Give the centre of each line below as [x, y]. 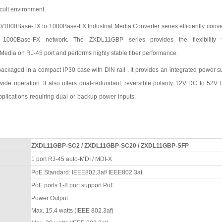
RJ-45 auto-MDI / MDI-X [80, 159]
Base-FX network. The [53, 39]
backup [87, 96]
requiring [42, 96]
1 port [39, 159]
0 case [82, 70]
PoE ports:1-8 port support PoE [73, 185]
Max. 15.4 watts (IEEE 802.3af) [72, 210]
